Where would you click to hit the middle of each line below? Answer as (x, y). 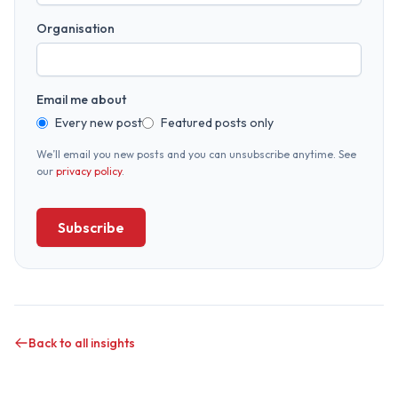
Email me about (81, 100)
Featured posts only (217, 123)
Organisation (76, 29)
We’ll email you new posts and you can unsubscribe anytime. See (196, 155)
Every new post (99, 123)
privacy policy (89, 171)
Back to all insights (82, 343)
